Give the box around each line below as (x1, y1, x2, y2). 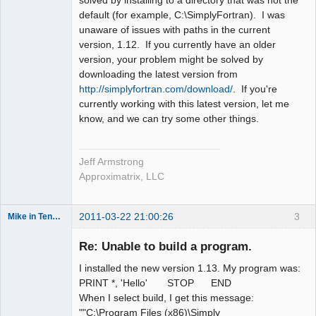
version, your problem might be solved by (79, 54, 263, 66)
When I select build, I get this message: (79, 291, 254, 303)
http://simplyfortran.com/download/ (79, 83, 233, 95)
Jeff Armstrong (79, 157, 144, 168)
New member (8, 224, 59, 235)
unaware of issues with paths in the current (79, 24, 270, 36)
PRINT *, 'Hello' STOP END (79, 276, 231, 288)
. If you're (233, 83, 277, 95)
